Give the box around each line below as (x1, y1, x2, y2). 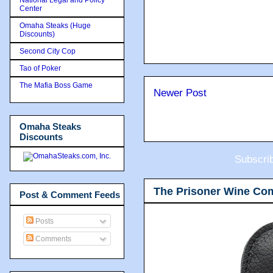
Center (19, 4, 42, 13)
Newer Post (154, 87, 207, 99)
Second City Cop (19, 46, 76, 55)
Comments (34, 234, 71, 243)
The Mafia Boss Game (19, 80, 93, 90)
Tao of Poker (19, 63, 61, 73)
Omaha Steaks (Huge (19, 21, 91, 30)
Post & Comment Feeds (19, 190, 120, 200)
